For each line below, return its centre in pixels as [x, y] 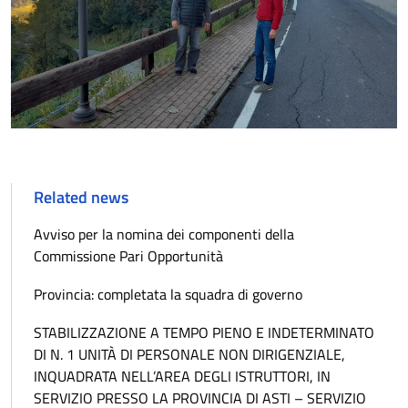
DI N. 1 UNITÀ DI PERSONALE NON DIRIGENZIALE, [189, 355]
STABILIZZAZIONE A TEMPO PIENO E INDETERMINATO [204, 333]
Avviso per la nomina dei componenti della [164, 235]
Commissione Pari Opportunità [128, 256]
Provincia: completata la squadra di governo [168, 295]
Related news [81, 198]
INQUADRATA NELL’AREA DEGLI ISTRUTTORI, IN [182, 377]
